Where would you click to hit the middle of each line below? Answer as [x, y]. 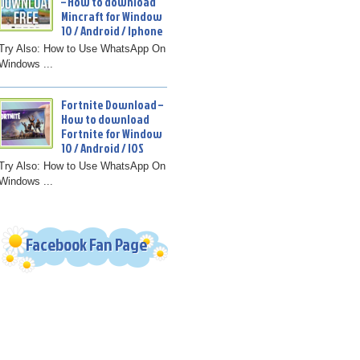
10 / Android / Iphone [112, 31]
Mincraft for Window [111, 17]
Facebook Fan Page [86, 245]
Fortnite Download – [112, 104]
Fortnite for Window [111, 133]
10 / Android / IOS [102, 148]
